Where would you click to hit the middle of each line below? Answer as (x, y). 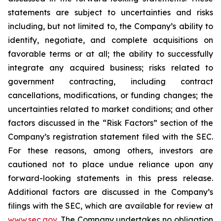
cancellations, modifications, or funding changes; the (110, 95)
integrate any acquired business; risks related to (110, 68)
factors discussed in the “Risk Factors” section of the (110, 123)
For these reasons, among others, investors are (110, 150)
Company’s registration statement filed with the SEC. (110, 137)
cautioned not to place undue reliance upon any (110, 164)
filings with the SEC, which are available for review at (110, 206)
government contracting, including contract (110, 81)
